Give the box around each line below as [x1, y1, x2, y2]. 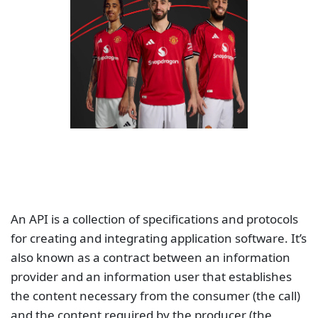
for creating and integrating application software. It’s [11, 229, 307, 246]
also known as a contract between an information [11, 248, 290, 265]
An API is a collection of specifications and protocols [11, 210, 298, 227]
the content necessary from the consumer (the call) [11, 287, 300, 304]
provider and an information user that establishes [11, 268, 292, 285]
